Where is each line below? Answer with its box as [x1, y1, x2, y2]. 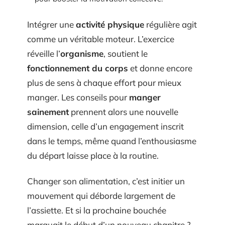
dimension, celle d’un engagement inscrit [27, 121, 184, 132]
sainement [27, 106, 69, 117]
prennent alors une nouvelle [69, 106, 178, 117]
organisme [60, 48, 103, 59]
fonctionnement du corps [27, 62, 128, 73]
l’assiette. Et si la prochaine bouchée [27, 205, 166, 215]
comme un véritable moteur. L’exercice [27, 33, 174, 44]
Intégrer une [27, 19, 76, 30]
